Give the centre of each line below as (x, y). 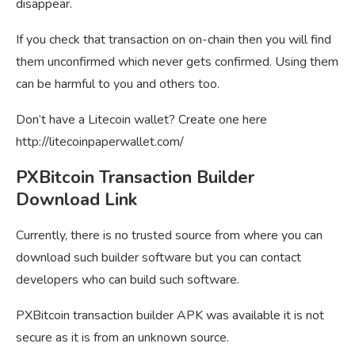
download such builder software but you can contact (158, 257)
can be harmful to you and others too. (118, 84)
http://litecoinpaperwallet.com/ (100, 141)
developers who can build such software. (128, 279)
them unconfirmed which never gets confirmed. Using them (177, 61)
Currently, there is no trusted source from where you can (169, 235)
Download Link (76, 199)
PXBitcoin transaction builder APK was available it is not (170, 315)
